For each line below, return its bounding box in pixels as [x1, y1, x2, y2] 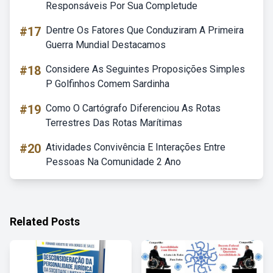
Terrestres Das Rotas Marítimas [46, 117, 182, 129]
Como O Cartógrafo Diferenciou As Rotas [46, 102, 221, 114]
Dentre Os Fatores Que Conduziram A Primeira [46, 24, 244, 36]
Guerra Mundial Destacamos [46, 39, 166, 51]
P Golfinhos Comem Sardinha [46, 78, 169, 90]
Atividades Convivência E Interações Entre [46, 141, 225, 153]
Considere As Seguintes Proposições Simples [46, 63, 245, 75]
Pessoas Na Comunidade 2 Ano [46, 156, 181, 168]
